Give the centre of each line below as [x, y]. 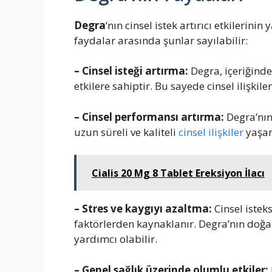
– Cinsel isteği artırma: [132, 71]
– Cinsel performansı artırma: [150, 117]
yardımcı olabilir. [116, 239]
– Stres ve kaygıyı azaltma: [144, 209]
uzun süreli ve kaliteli [126, 132]
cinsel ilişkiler [211, 132]
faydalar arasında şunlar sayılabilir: [161, 40]
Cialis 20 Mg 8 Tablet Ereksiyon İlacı [178, 173]
